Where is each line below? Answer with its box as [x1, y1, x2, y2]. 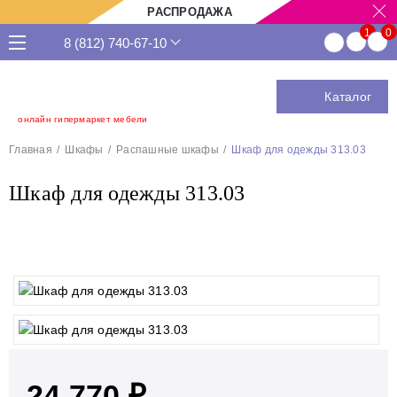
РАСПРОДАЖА [147, 5, 232, 19]
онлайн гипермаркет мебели [18, 114, 148, 124]
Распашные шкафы [116, 144, 219, 156]
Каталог [324, 90, 371, 104]
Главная [9, 144, 52, 156]
